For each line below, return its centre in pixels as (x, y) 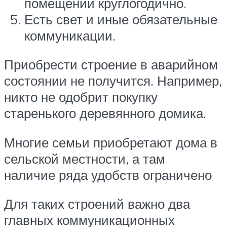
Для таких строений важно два (97, 204)
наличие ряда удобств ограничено (108, 175)
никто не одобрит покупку (81, 97)
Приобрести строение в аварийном (111, 65)
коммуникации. (70, 35)
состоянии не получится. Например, (113, 81)
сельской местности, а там (85, 158)
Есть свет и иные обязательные (121, 19)
